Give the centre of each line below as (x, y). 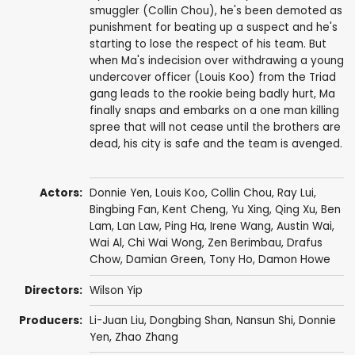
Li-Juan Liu (116, 321)
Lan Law (138, 227)
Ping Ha (184, 227)
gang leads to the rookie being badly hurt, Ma (212, 94)
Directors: (54, 290)
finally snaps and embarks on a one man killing (214, 111)
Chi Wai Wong (164, 243)
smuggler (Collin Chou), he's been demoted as (216, 11)
